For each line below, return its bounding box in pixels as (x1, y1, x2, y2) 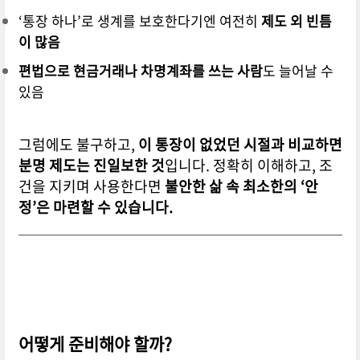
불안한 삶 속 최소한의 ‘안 (164, 175, 318, 198)
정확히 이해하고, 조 (212, 154, 333, 177)
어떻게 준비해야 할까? (18, 331, 172, 357)
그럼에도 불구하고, (18, 133, 138, 156)
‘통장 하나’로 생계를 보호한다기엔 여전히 (18, 10, 261, 31)
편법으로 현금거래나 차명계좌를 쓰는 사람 (18, 60, 263, 81)
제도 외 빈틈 (260, 10, 332, 31)
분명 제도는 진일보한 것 (18, 154, 165, 177)
